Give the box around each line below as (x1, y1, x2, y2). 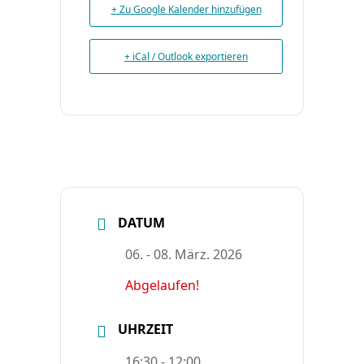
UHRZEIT (118, 320, 173, 339)
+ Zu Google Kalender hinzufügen (110, 2, 262, 16)
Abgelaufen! (125, 276, 199, 295)
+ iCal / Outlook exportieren (124, 50, 248, 63)
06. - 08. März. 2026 (125, 245, 242, 264)
